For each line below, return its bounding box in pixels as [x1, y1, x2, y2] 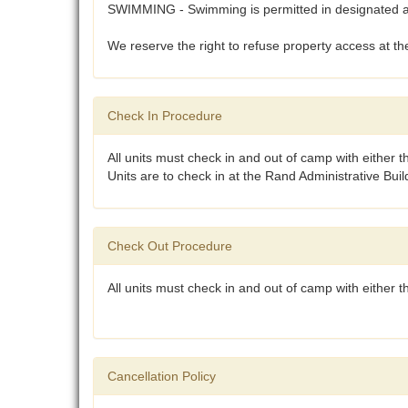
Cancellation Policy [107, 369, 216, 384]
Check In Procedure [107, 108, 222, 124]
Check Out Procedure [107, 239, 232, 254]
